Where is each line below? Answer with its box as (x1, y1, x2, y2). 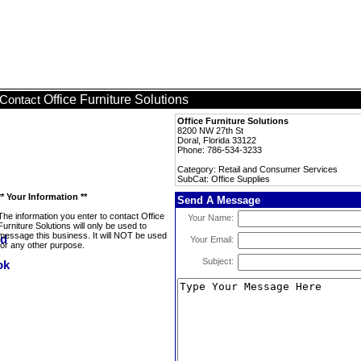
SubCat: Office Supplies (177, 174, 270, 184)
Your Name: (188, 213, 234, 222)
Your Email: (190, 234, 234, 244)
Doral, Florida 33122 (177, 135, 256, 145)
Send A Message (177, 194, 260, 206)
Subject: (202, 256, 234, 266)
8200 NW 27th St (177, 126, 243, 135)
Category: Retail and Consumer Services (177, 164, 338, 174)
